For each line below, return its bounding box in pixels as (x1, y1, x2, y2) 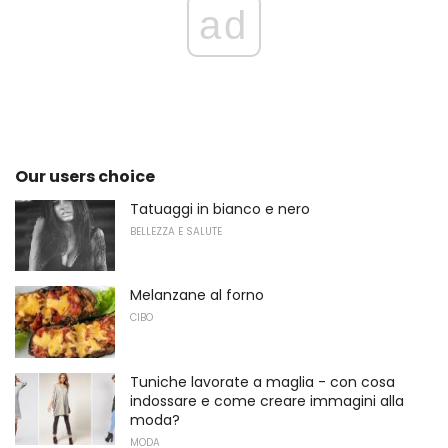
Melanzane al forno (130, 285, 264, 306)
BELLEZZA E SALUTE (130, 223, 222, 239)
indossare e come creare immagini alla (130, 390, 404, 411)
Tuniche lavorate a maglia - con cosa (130, 371, 395, 392)
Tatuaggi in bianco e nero (130, 198, 310, 219)
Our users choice (15, 164, 155, 188)
